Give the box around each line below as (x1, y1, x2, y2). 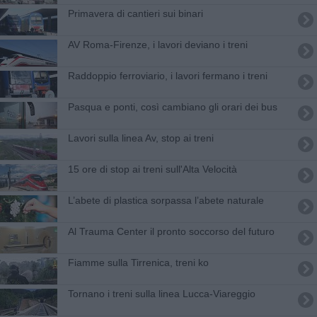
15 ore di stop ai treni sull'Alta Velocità (67, 163, 237, 175)
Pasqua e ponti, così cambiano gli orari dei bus (67, 100, 277, 113)
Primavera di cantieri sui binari (67, 7, 203, 19)
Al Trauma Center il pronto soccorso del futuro (67, 225, 275, 237)
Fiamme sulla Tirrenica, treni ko (67, 256, 209, 268)
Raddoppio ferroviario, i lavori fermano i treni (67, 69, 267, 81)
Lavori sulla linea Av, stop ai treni (67, 132, 214, 144)
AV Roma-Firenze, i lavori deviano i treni (67, 38, 248, 50)
